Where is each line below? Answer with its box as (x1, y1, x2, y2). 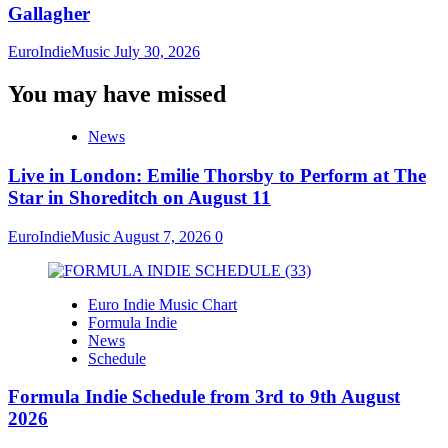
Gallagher (8, 2, 90, 24)
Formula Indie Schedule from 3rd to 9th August (8, 386, 400, 408)
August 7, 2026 (113, 227, 215, 245)
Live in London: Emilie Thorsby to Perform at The (8, 164, 426, 186)
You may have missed (8, 81, 226, 108)
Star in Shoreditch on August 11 (8, 186, 271, 208)
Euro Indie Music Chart (88, 295, 237, 313)
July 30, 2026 (114, 43, 200, 61)
